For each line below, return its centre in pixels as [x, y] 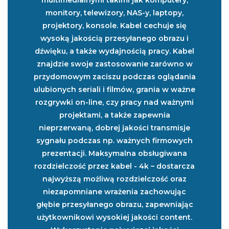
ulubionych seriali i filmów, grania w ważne [114, 89]
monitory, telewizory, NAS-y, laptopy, [114, 13]
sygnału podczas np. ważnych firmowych [114, 140]
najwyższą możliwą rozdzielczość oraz [114, 179]
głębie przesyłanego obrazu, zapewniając [114, 204]
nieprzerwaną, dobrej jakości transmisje [114, 128]
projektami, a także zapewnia [114, 115]
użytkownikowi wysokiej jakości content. [114, 217]
